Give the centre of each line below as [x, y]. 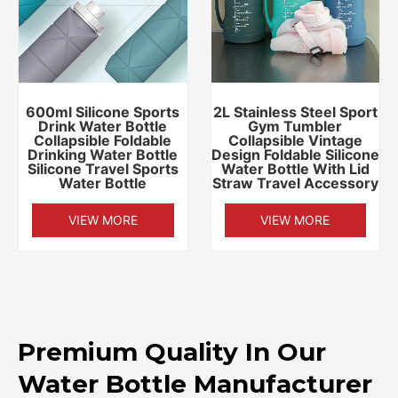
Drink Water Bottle [103, 126]
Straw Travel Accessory [295, 183]
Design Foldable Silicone [295, 154]
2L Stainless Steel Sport [295, 111]
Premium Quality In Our [172, 351]
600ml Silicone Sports [103, 111]
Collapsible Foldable [103, 140]
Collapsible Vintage [295, 140]
